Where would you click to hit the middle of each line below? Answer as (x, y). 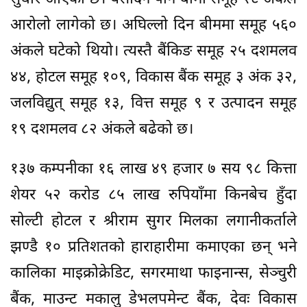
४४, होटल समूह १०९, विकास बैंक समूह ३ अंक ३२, (153, 77)
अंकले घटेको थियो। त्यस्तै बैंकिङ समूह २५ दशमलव (153, 51)
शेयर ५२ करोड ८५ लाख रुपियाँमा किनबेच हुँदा (153, 195)
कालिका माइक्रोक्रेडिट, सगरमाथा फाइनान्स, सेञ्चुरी (153, 273)
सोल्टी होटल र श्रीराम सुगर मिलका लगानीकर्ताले (153, 221)
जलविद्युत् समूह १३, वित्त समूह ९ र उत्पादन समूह (153, 103)
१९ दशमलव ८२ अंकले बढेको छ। (102, 130)
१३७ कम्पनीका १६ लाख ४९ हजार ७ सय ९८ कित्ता (153, 169)
